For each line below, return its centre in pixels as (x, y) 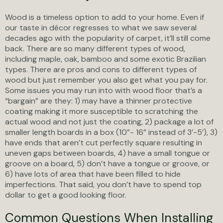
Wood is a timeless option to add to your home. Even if (105, 17)
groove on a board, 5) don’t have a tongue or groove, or (107, 163)
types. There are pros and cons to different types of (101, 69)
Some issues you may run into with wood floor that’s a (104, 90)
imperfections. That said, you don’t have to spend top (103, 184)
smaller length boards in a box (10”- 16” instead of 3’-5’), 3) (111, 132)
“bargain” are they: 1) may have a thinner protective (99, 101)
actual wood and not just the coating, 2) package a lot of (109, 121)
